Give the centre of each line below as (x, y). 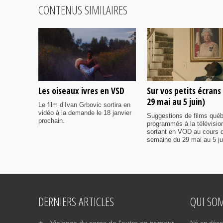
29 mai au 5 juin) (176, 101)
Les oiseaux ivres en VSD (81, 90)
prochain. (52, 120)
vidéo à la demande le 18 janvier (85, 112)
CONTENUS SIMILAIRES (83, 10)
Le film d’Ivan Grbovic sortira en (84, 105)
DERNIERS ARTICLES (76, 201)
